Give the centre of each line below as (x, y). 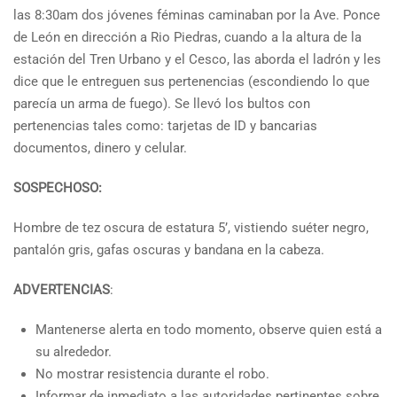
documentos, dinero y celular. (100, 148)
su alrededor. (74, 352)
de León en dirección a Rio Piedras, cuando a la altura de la (187, 37)
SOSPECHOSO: (58, 188)
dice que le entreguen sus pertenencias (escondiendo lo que (191, 82)
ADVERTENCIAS (62, 290)
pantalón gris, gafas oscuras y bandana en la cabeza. (169, 250)
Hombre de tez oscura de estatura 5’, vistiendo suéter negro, (191, 228)
